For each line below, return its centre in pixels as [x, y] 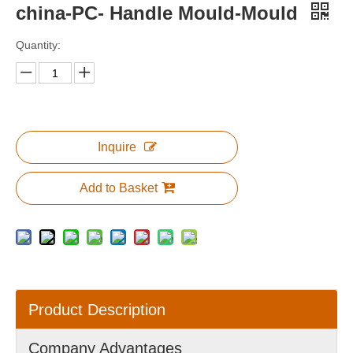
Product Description [97, 310]
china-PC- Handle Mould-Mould [160, 13]
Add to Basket [118, 188]
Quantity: [38, 45]
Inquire [117, 147]
